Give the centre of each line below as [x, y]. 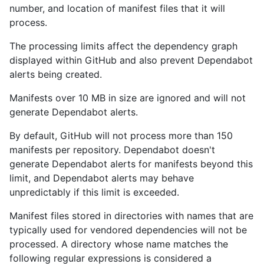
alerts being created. [56, 74]
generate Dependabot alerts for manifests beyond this [131, 164]
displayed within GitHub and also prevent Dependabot [131, 60]
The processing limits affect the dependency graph [123, 46]
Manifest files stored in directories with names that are [131, 215]
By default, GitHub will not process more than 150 [121, 135]
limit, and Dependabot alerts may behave [102, 178]
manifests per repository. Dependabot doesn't [112, 149]
